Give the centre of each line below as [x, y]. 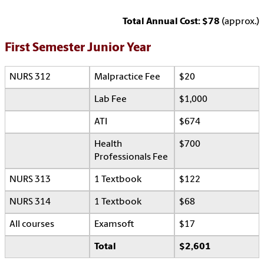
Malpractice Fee [128, 77]
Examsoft [114, 225]
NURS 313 [30, 180]
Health [108, 145]
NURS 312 [30, 77]
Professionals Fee [131, 158]
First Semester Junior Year [78, 48]
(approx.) [240, 22]
